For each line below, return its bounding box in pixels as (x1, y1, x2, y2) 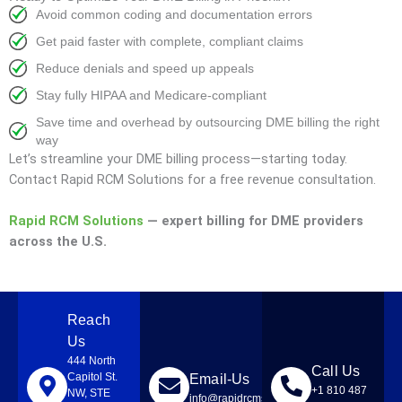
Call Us (311, 363, 361, 379)
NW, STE (67, 386, 110, 399)
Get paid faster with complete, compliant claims (36, 34, 303, 48)
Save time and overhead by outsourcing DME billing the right (36, 115, 380, 129)
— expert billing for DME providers (144, 213, 363, 230)
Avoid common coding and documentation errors (36, 7, 312, 22)
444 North (67, 354, 116, 367)
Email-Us (189, 371, 250, 387)
